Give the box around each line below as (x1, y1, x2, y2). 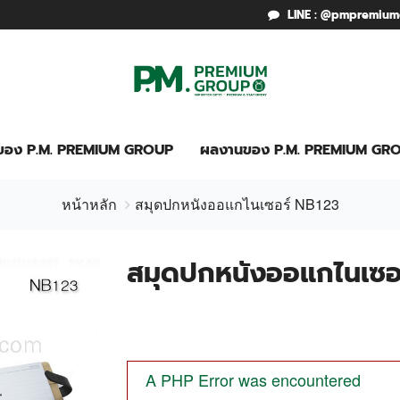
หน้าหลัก (61, 194, 117, 215)
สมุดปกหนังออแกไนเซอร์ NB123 (134, 194, 339, 215)
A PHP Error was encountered (145, 368, 361, 392)
